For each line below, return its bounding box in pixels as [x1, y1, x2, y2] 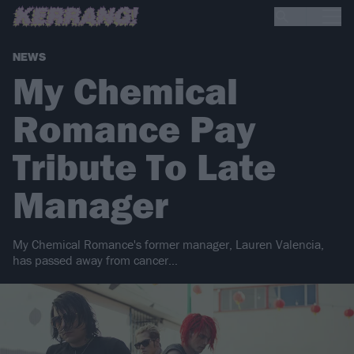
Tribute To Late [13, 143, 276, 190]
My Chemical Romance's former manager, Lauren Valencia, [13, 236, 324, 253]
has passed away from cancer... [13, 252, 178, 269]
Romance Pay [13, 105, 256, 153]
